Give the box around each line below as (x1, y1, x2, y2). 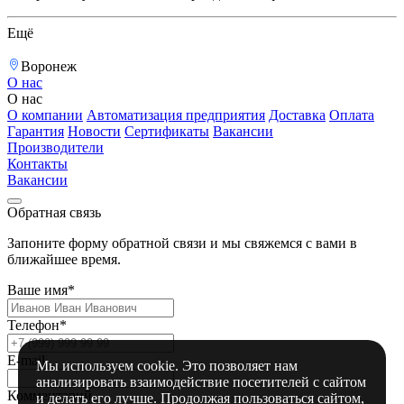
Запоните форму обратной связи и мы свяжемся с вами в (7, 235, 357, 252)
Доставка (269, 107, 326, 124)
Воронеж (21, 59, 77, 75)
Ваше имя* (7, 282, 75, 298)
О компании (7, 107, 83, 124)
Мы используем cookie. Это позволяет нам (36, 358, 298, 373)
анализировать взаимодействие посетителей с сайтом (36, 374, 366, 390)
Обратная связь (7, 205, 101, 221)
